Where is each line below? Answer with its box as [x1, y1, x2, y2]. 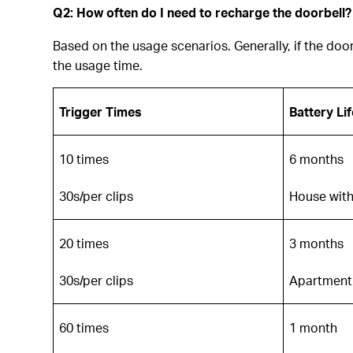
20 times [59, 234, 110, 251]
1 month [289, 318, 338, 336]
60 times [59, 318, 110, 336]
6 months [289, 150, 344, 167]
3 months [289, 234, 344, 251]
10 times [59, 150, 110, 167]
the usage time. [53, 56, 143, 73]
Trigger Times [59, 102, 143, 120]
